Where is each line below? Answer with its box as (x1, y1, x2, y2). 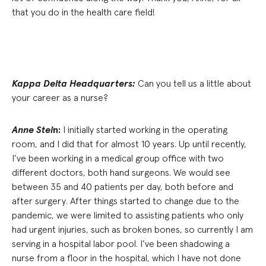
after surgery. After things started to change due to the (12, 195, 239, 207)
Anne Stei (12, 123, 53, 135)
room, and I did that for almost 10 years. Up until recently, (12, 138, 246, 150)
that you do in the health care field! (12, 6, 155, 18)
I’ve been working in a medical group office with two (12, 152, 224, 164)
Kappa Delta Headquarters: (12, 77, 135, 89)
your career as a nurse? (12, 91, 108, 103)
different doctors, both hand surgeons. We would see (12, 166, 230, 178)
